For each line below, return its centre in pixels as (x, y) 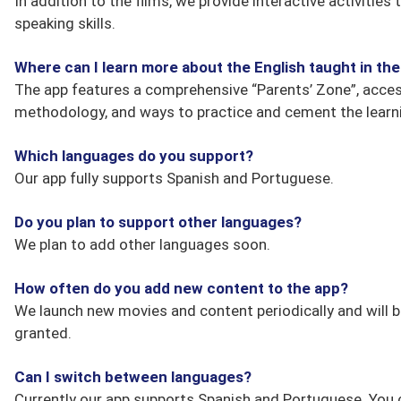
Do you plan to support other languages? (158, 222)
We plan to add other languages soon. (142, 244)
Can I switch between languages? (133, 377)
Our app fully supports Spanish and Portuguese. (174, 178)
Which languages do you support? (134, 156)
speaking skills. (65, 23)
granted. (43, 333)
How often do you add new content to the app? (181, 288)
